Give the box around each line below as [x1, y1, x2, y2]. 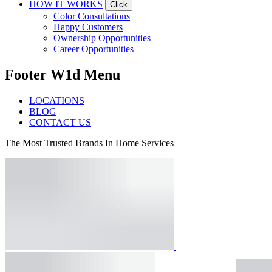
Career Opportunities [53, 43, 134, 54]
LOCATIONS [29, 95, 84, 106]
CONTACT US [29, 117, 91, 127]
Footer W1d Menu [5, 66, 120, 83]
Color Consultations [53, 10, 130, 21]
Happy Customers [53, 21, 123, 32]
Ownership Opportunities [53, 32, 151, 43]
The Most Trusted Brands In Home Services [5, 137, 174, 148]
